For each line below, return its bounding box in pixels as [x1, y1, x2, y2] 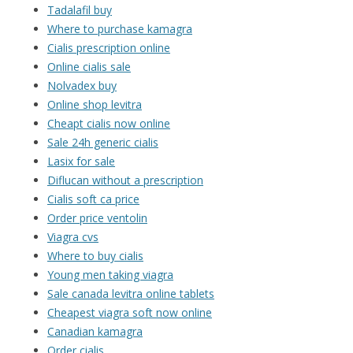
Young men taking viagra [47, 267, 173, 283]
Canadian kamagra [47, 324, 143, 340]
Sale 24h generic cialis [47, 135, 158, 150]
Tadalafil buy [47, 2, 112, 18]
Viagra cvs [47, 229, 98, 245]
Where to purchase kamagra [47, 21, 192, 37]
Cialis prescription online [47, 40, 170, 56]
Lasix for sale [47, 154, 115, 169]
